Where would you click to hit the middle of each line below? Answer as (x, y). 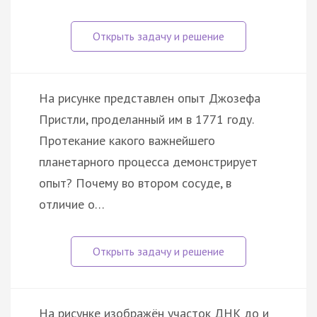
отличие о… (72, 204)
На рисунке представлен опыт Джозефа (150, 98)
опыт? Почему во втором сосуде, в (135, 183)
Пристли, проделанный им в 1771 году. (146, 119)
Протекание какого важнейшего (127, 140)
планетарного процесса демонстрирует (148, 161)
